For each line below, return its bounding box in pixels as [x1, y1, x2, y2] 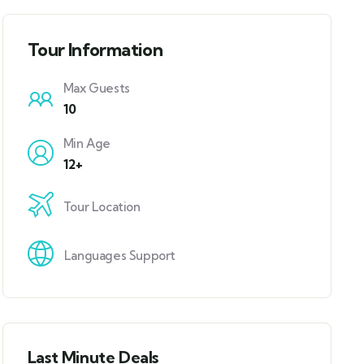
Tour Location [63, 199, 141, 214]
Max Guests [63, 80, 130, 96]
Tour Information [27, 38, 163, 61]
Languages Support [63, 248, 176, 263]
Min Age [63, 136, 111, 151]
